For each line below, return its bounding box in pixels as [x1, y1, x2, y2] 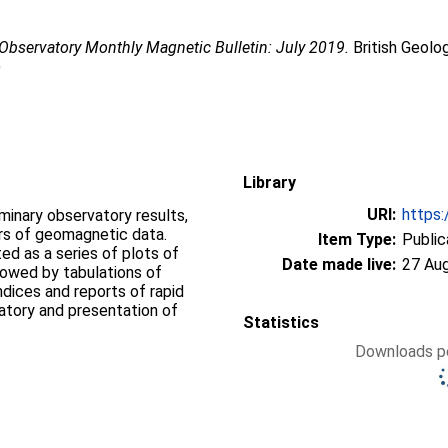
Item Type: [318, 230, 396, 249]
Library [243, 173, 296, 192]
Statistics [243, 313, 319, 332]
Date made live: [282, 255, 396, 274]
